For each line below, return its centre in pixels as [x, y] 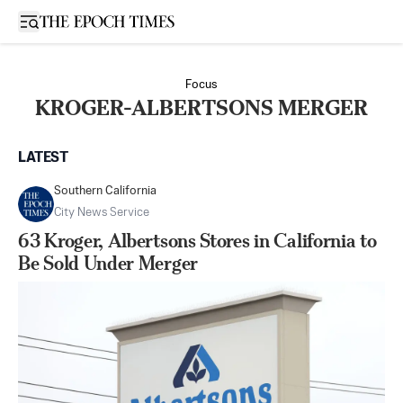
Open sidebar [67, 20]
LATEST [43, 158]
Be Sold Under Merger [108, 263]
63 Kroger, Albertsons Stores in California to [197, 241]
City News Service [102, 213]
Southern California [105, 191]
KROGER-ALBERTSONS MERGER [201, 108]
